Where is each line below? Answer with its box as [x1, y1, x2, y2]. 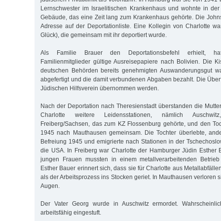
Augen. [40, 182, 60, 189]
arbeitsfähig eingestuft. [40, 209, 101, 216]
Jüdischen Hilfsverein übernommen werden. [40, 84, 159, 92]
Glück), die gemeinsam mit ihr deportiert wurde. [40, 31, 167, 38]
